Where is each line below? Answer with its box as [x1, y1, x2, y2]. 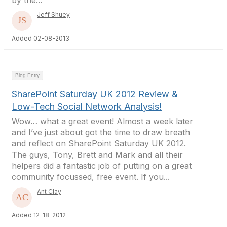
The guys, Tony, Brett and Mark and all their [12, 149, 183, 160]
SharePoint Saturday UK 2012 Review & [12, 89, 178, 99]
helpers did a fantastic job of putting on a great [12, 161, 192, 171]
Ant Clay [37, 187, 61, 195]
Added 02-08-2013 [12, 34, 69, 42]
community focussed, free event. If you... [12, 172, 170, 182]
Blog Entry [15, 72, 40, 78]
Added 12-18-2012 [12, 211, 66, 219]
